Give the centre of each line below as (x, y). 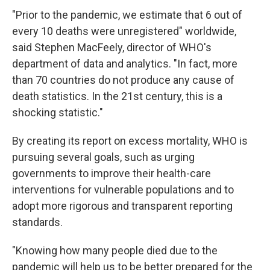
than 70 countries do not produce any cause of (123, 80)
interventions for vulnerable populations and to (123, 190)
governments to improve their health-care (111, 174)
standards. (37, 222)
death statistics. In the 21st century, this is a (117, 96)
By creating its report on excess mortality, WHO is (130, 141)
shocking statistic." (58, 113)
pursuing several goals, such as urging (103, 157)
